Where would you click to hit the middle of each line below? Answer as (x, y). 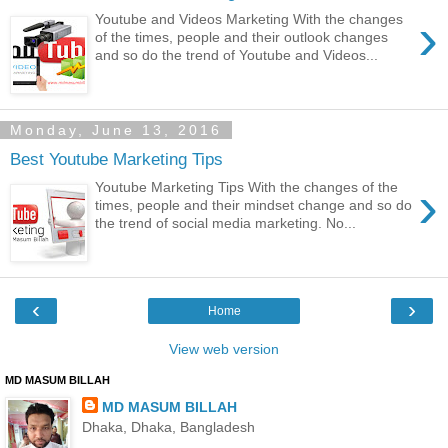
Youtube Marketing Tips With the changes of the (247, 187)
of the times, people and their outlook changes (242, 37)
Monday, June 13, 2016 (116, 130)
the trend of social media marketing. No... (226, 223)
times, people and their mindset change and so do (254, 205)
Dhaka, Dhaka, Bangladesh (168, 427)
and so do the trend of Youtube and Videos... (237, 55)
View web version (224, 349)
